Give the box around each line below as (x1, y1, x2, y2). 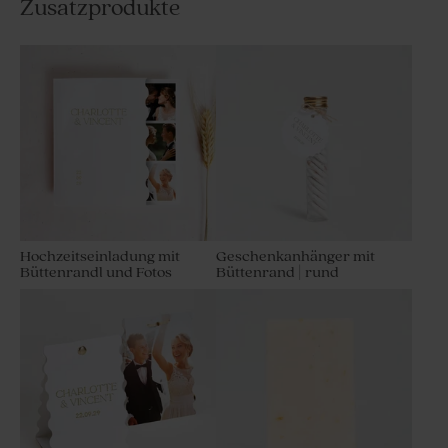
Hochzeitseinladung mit (20, 248, 180, 266)
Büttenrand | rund (216, 264, 339, 282)
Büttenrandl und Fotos (20, 264, 172, 282)
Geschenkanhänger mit (216, 248, 375, 266)
